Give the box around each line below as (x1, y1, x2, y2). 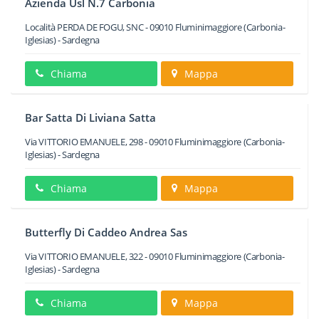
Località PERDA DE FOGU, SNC (25, 21, 144, 33)
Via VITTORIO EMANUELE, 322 (25, 250, 143, 263)
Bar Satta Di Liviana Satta (25, 110, 156, 125)
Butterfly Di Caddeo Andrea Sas (25, 225, 187, 239)
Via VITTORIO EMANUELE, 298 (25, 135, 143, 148)
